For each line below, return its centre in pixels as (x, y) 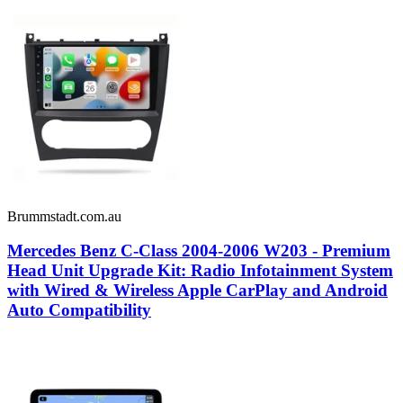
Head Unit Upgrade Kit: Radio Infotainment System (200, 271)
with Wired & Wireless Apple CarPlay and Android (197, 291)
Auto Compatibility (79, 310)
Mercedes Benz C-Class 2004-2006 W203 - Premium (199, 251)
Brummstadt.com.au (64, 216)
